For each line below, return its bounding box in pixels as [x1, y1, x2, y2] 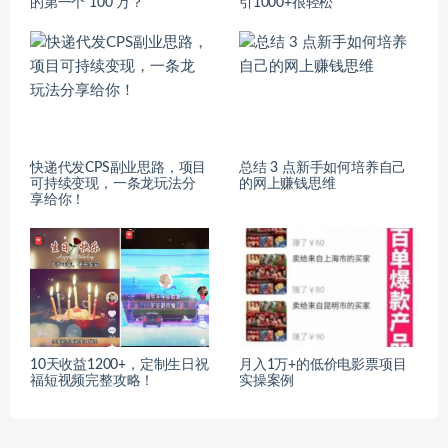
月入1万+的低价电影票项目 [239, 358, 407, 373]
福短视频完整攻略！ [30, 374, 155, 389]
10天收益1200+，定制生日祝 [30, 358, 209, 373]
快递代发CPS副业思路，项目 [30, 160, 207, 175]
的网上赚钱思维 [239, 176, 336, 191]
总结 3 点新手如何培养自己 [239, 160, 407, 175]
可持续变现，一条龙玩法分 [30, 176, 196, 191]
